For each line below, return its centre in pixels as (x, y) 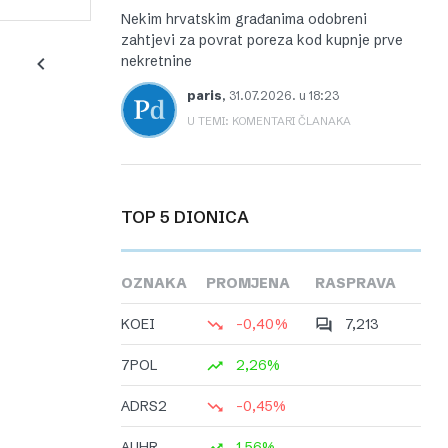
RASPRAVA (355, 283)
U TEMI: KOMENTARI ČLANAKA (269, 121)
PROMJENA (248, 283)
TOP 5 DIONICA (190, 217)
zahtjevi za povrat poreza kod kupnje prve (262, 40)
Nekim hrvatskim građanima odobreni (244, 19)
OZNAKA (154, 283)
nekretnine (156, 61)
